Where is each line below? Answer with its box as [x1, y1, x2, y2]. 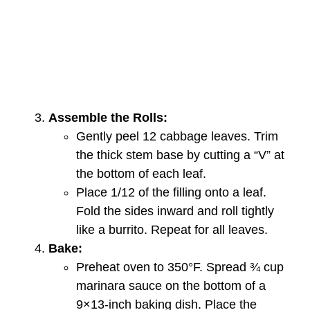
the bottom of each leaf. [76, 166, 206, 181]
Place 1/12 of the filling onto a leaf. [76, 185, 266, 199]
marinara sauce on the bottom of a [76, 278, 266, 293]
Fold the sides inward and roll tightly [76, 203, 274, 218]
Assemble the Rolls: [48, 110, 167, 125]
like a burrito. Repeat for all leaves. [76, 222, 268, 237]
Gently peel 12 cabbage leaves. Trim [76, 129, 278, 143]
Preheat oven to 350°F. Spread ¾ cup [76, 259, 284, 274]
